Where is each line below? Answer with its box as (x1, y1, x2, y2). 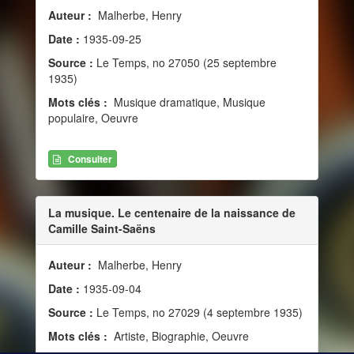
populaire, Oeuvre (48, 109, 138, 126)
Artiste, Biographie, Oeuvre (111, 327, 249, 344)
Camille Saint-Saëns (48, 220, 156, 236)
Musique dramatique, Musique (111, 93, 265, 110)
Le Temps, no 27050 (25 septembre (93, 54, 277, 70)
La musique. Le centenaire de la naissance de (48, 204, 296, 220)
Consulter (68, 151, 112, 166)
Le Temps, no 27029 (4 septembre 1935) (93, 303, 303, 320)
